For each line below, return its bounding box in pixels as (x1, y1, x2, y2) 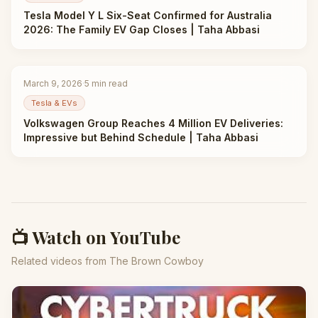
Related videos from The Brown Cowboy (11, 255, 204, 267)
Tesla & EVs (31, 98, 77, 108)
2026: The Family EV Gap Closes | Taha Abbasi (23, 23, 260, 35)
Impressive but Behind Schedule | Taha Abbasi (23, 131, 258, 143)
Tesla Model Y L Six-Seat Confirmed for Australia (23, 9, 272, 21)
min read (89, 78, 128, 89)
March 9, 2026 (23, 78, 82, 89)
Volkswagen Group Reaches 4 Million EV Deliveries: (23, 117, 283, 129)
